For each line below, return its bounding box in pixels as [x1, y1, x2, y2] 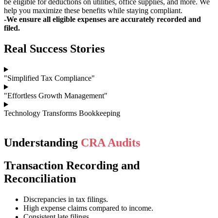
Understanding [4, 136, 78, 149]
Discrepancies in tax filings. [23, 195, 108, 203]
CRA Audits [78, 136, 140, 149]
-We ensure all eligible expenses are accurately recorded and [4, 15, 201, 24]
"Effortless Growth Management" [4, 91, 108, 100]
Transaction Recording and [4, 159, 140, 172]
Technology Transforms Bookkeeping [4, 109, 120, 118]
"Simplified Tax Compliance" [4, 74, 95, 83]
